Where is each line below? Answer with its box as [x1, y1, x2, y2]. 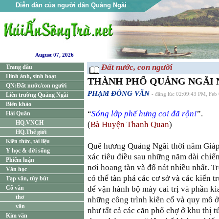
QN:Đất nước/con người [6, 82, 66, 89]
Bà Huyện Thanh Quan [90, 120, 169, 129]
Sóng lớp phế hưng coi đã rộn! [91, 109, 197, 118]
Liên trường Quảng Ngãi [6, 91, 68, 98]
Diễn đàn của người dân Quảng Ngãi [15, 1, 127, 9]
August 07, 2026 [34, 52, 74, 58]
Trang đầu [6, 64, 32, 70]
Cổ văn [6, 184, 24, 191]
